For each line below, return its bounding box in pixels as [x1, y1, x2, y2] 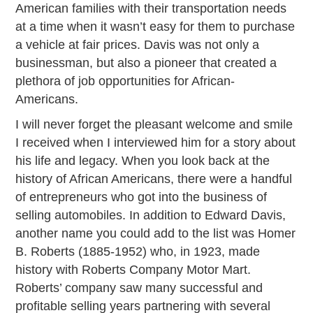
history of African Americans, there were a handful [15, 171, 293, 186]
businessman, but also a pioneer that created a [15, 55, 277, 70]
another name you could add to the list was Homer [15, 226, 296, 240]
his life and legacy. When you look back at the [15, 153, 270, 168]
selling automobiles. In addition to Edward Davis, [15, 208, 286, 222]
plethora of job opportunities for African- [15, 73, 235, 88]
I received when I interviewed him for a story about [15, 135, 296, 150]
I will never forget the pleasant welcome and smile [15, 117, 293, 131]
